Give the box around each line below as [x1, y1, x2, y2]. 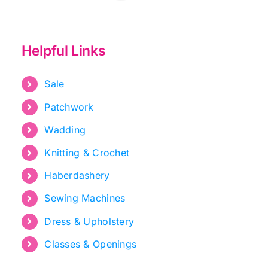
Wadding [44, 123, 86, 136]
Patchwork [44, 100, 94, 113]
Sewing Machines [44, 192, 126, 205]
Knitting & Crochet [44, 147, 130, 159]
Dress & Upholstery [44, 215, 135, 227]
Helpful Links [21, 42, 106, 59]
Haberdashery [44, 169, 110, 182]
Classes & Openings [44, 237, 137, 250]
